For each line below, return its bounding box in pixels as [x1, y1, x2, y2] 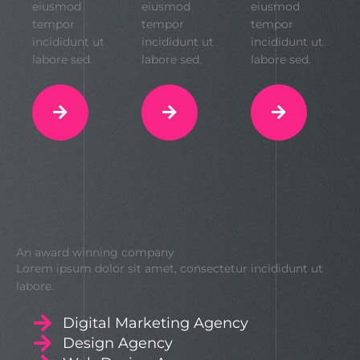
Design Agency [63, 333, 174, 352]
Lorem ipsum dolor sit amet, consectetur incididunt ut [16, 262, 323, 276]
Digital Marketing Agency [63, 313, 249, 332]
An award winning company [16, 246, 174, 260]
